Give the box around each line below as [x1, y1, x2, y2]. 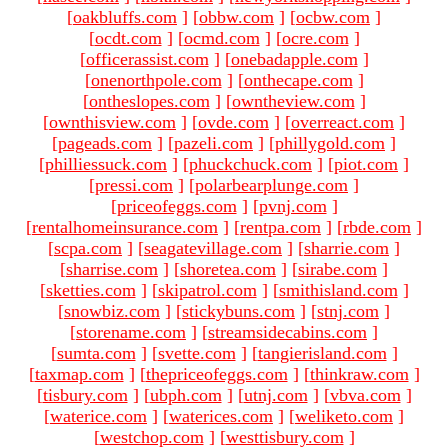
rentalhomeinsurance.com [32, 216, 218, 237]
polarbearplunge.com [195, 174, 348, 195]
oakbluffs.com [73, 6, 177, 27]
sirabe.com [298, 258, 377, 279]
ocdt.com [94, 27, 162, 48]
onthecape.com [243, 69, 353, 90]
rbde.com [343, 216, 411, 237]
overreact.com [291, 111, 394, 132]
